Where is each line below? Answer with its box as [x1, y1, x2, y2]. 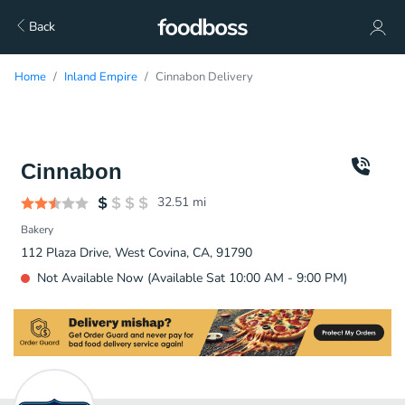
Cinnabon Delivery [155, 69, 253, 85]
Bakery [21, 222, 53, 237]
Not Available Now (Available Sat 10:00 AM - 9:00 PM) [37, 269, 347, 287]
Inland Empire [64, 69, 137, 85]
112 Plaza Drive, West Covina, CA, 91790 [21, 244, 252, 261]
